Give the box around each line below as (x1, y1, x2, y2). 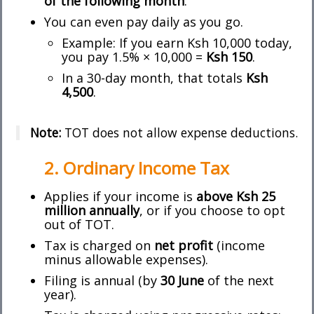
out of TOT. (44, 216, 114, 233)
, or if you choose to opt (139, 202, 285, 219)
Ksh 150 (206, 48, 252, 66)
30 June (161, 272, 204, 289)
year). (44, 286, 76, 303)
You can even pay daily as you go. (44, 13, 243, 31)
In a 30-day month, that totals (62, 69, 246, 87)
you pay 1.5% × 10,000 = (62, 48, 206, 66)
